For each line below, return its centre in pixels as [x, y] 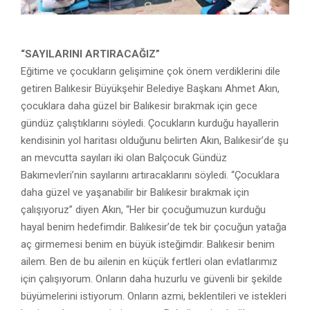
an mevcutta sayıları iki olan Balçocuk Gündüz [124, 158]
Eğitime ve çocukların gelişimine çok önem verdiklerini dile [151, 71]
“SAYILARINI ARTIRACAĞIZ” [90, 54]
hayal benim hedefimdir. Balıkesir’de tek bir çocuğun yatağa [154, 227]
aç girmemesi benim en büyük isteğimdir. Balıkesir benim [148, 244]
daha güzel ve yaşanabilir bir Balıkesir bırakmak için [135, 192]
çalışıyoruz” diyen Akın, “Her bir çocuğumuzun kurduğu [143, 210]
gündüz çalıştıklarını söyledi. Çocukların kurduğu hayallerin [150, 123]
